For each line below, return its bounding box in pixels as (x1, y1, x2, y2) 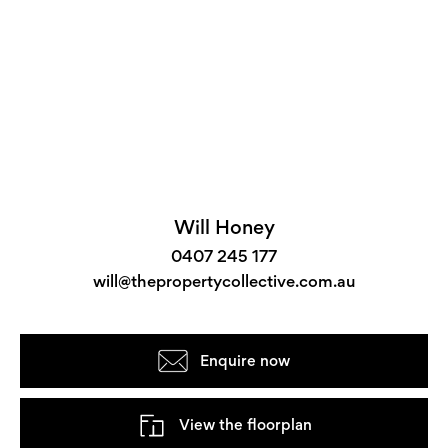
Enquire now (200, 351, 290, 371)
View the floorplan (178, 415, 312, 435)
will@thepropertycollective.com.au (92, 271, 356, 292)
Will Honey (173, 215, 275, 240)
